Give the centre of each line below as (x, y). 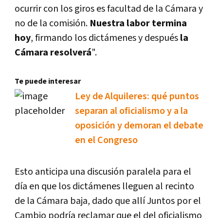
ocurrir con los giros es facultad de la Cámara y (109, 9)
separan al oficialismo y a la (131, 111)
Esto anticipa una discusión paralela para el (103, 172)
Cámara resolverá (53, 53)
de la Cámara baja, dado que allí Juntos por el (108, 201)
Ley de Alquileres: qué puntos (137, 97)
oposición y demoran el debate (139, 126)
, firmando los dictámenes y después (105, 38)
